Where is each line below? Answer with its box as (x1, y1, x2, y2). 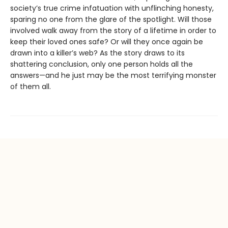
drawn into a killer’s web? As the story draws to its (10, 48, 185, 59)
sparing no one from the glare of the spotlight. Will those (10, 14, 212, 25)
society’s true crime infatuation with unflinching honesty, (10, 3, 214, 14)
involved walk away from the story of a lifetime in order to (10, 25, 216, 36)
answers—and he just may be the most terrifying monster (10, 70, 216, 81)
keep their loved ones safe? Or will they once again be (10, 37, 203, 47)
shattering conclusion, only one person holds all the (10, 59, 193, 70)
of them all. (10, 81, 51, 92)
